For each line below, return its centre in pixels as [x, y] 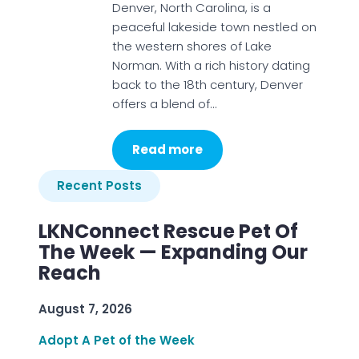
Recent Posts [99, 186]
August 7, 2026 [85, 309]
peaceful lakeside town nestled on [214, 27]
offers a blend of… [164, 104]
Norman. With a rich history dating [211, 65]
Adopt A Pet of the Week [117, 340]
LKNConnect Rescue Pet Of [168, 231]
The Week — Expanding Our [173, 252]
